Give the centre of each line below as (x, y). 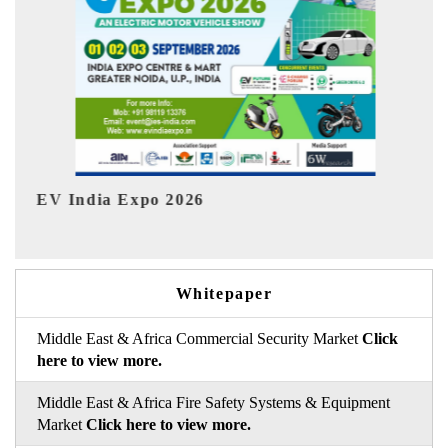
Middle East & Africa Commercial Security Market (199, 338)
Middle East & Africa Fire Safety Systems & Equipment (213, 402)
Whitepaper (224, 293)
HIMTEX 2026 (234, 205)
